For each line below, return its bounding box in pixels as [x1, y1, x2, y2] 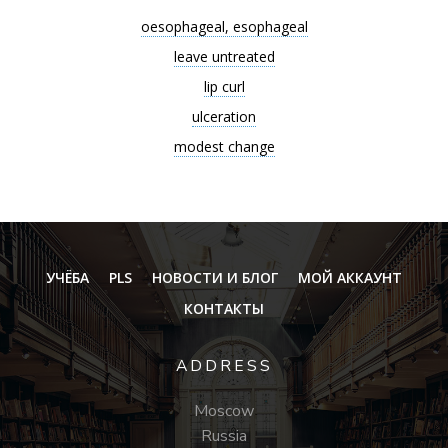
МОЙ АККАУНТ [298, 268, 402, 287]
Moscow [194, 400, 254, 422]
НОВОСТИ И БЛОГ [152, 268, 278, 287]
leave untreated [173, 47, 275, 66]
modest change [173, 137, 275, 156]
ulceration [192, 107, 256, 126]
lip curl [203, 77, 245, 96]
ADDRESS [175, 355, 273, 377]
